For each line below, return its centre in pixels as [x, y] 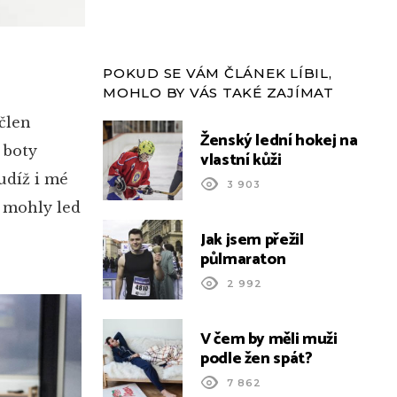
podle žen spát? [257, 358]
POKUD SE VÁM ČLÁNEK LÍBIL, [218, 73]
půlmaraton [243, 259]
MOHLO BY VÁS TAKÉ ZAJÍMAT [218, 93]
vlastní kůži [241, 160]
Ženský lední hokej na [279, 140]
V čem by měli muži [269, 339]
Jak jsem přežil [252, 240]
